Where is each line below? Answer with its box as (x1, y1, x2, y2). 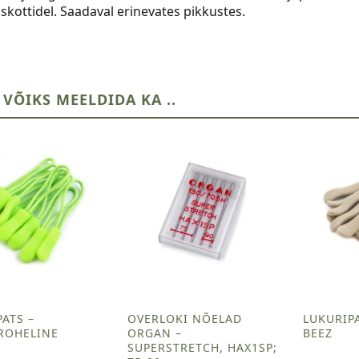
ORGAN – (127, 325, 182, 341)
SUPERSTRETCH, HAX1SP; (127, 339, 277, 355)
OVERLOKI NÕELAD (127, 310, 242, 326)
